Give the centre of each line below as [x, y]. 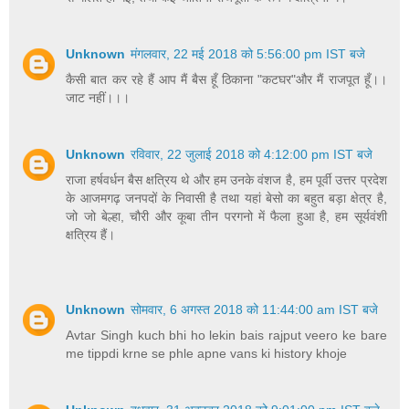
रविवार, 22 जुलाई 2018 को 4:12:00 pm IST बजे [252, 154]
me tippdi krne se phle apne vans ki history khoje [207, 353]
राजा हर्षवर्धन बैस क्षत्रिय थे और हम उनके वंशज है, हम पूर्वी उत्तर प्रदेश [226, 179]
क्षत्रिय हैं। [91, 234]
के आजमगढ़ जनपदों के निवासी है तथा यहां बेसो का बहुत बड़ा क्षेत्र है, [226, 198]
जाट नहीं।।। [98, 97]
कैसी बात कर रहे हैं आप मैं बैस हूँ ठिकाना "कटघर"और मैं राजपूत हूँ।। [226, 79]
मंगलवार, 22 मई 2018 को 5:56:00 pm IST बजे [248, 53]
